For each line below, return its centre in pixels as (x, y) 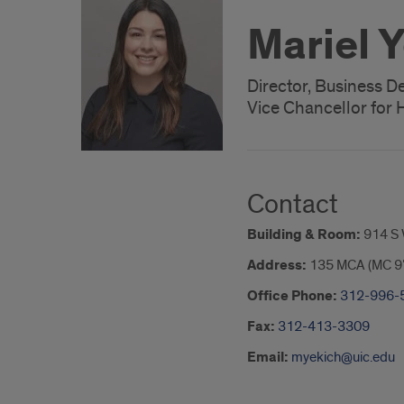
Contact (293, 205)
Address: (277, 266)
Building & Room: (304, 235)
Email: (268, 358)
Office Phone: (292, 296)
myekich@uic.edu (343, 357)
